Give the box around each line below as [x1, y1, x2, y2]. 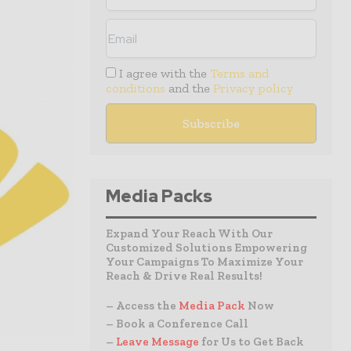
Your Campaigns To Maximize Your [106, 255, 303, 269]
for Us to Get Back [201, 335, 304, 349]
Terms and [210, 66, 270, 81]
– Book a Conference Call [106, 317, 248, 331]
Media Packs [106, 185, 212, 208]
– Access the [106, 299, 179, 313]
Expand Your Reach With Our [106, 226, 273, 241]
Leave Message [116, 335, 201, 349]
